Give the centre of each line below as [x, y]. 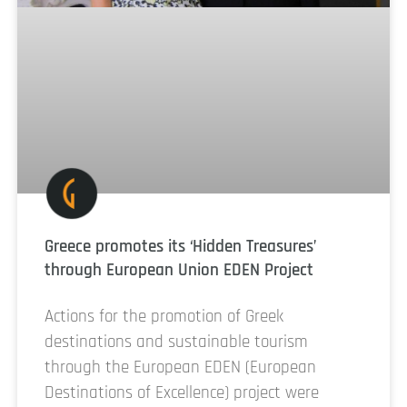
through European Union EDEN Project [179, 271]
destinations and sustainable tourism [176, 342]
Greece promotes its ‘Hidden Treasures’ [180, 247]
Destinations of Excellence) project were [182, 393]
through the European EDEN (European [180, 368]
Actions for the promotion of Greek [164, 317]
